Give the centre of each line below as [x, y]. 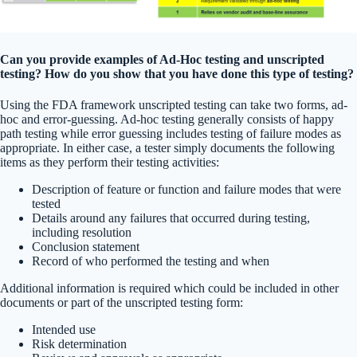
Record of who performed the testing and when [151, 261]
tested [46, 204]
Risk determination [79, 344]
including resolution [82, 233]
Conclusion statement [86, 247]
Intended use [64, 330]
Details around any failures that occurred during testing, [171, 218]
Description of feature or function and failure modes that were [186, 190]
